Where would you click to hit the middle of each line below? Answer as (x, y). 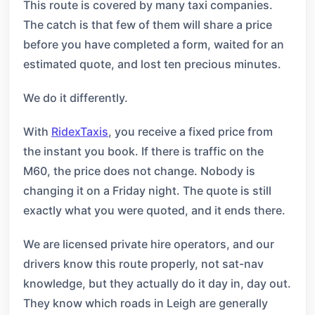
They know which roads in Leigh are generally (146, 303)
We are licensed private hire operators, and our (149, 244)
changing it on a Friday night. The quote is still (147, 191)
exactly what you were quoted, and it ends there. (154, 210)
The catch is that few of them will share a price (148, 25)
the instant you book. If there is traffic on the (143, 151)
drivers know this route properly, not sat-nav (143, 264)
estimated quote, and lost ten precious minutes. (152, 64)
